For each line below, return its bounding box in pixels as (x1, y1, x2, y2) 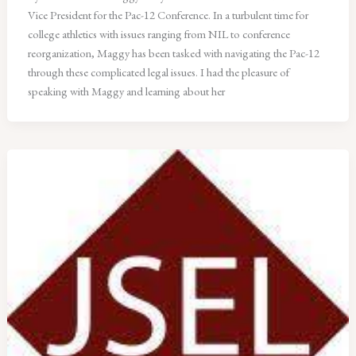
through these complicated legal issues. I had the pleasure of (28, 64, 290, 80)
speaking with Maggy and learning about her (28, 83, 226, 99)
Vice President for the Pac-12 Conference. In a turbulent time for (28, 7, 309, 23)
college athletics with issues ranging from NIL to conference (28, 26, 291, 42)
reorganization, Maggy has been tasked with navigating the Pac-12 (28, 45, 320, 61)
